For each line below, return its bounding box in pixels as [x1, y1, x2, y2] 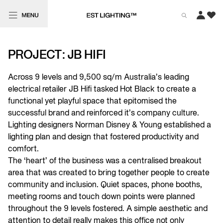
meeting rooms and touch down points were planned [8, 194, 195, 201]
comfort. [8, 146, 39, 153]
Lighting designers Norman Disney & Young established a [8, 122, 211, 129]
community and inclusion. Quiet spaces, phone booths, [8, 182, 202, 189]
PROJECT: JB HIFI [8, 50, 106, 61]
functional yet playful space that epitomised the [8, 98, 177, 105]
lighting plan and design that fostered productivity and [8, 134, 199, 141]
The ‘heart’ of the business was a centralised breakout [8, 158, 202, 165]
